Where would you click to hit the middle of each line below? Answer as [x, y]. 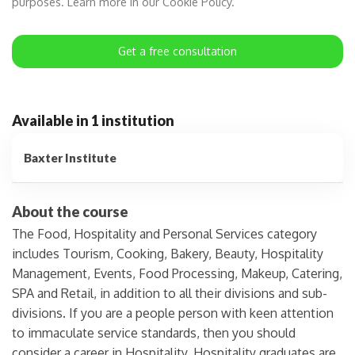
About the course [70, 211]
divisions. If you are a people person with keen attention [173, 313]
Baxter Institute [70, 157]
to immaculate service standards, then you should [154, 332]
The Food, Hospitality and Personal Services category [164, 233]
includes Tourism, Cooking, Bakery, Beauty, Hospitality [168, 253]
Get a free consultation [177, 51]
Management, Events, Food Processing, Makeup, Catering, [177, 273]
